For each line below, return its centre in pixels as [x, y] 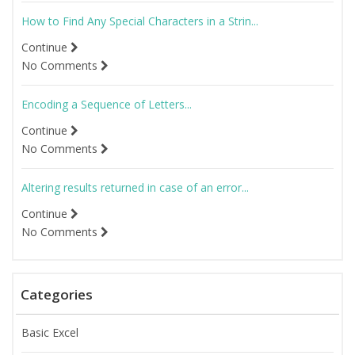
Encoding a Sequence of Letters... [107, 104]
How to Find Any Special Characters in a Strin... [140, 21]
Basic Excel [50, 332]
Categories [57, 294]
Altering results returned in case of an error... [135, 187]
